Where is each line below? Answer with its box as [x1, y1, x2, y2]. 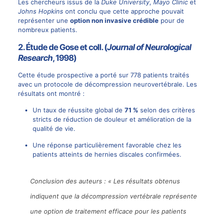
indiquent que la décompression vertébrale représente [30, 192, 197, 200]
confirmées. [143, 150, 182, 158]
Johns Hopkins [18, 7, 63, 15]
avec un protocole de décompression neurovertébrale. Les [18, 80, 197, 88]
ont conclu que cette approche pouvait [63, 7, 184, 15]
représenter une [18, 16, 70, 24]
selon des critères [138, 106, 195, 114]
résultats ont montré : [18, 89, 85, 97]
